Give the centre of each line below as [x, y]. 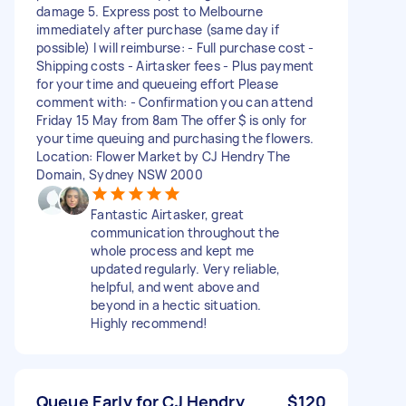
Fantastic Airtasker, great [168, 214]
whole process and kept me [173, 250]
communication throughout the [185, 232]
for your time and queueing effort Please [157, 83]
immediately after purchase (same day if [158, 29]
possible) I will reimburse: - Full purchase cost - [175, 47]
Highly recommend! [150, 323]
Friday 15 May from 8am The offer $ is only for [172, 120]
